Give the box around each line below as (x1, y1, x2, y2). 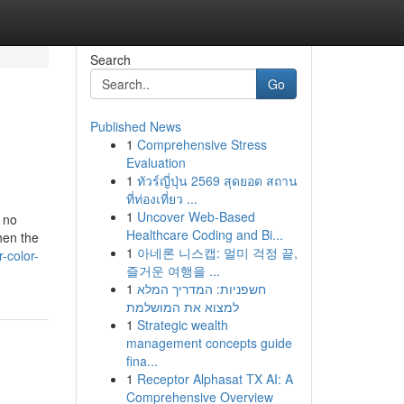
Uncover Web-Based (136, 207, 255, 225)
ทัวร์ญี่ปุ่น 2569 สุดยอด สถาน (136, 171, 298, 189)
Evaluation (125, 153, 186, 171)
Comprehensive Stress (136, 135, 267, 153)
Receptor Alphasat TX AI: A (136, 370, 293, 388)
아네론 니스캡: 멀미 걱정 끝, (136, 243, 298, 262)
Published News (89, 117, 181, 135)
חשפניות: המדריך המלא (136, 280, 266, 298)
